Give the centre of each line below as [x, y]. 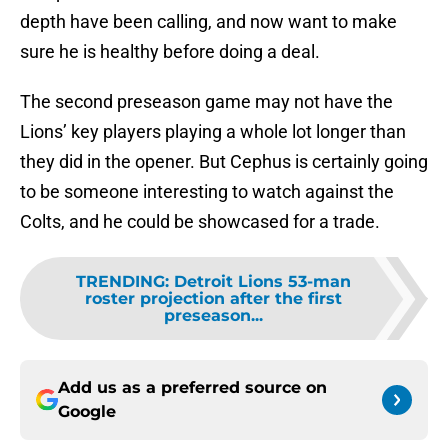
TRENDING [120, 282]
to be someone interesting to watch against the [207, 192]
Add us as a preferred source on [192, 388]
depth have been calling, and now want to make [208, 22]
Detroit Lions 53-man [262, 282]
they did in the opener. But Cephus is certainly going [224, 162]
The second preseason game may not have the [206, 102]
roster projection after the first [213, 299]
